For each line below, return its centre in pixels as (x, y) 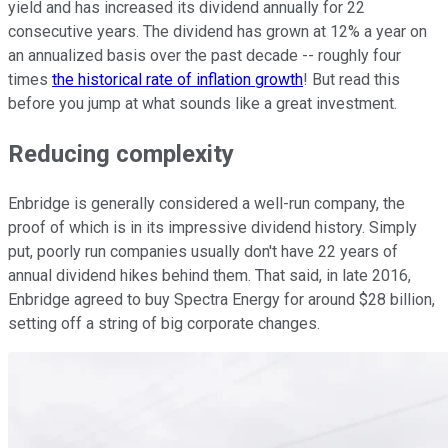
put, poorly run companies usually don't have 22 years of (203, 251)
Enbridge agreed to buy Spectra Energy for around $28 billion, (221, 299)
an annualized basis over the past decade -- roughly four (204, 55)
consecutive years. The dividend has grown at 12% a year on (217, 31)
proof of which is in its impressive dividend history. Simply (212, 227)
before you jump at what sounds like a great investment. (202, 103)
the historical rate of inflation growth (177, 79)
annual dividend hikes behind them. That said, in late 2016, (209, 275)
